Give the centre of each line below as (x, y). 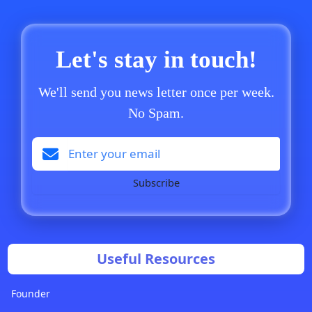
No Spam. (156, 113)
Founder (30, 294)
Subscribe (156, 182)
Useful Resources (156, 259)
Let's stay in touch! (156, 60)
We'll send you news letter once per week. (156, 92)
